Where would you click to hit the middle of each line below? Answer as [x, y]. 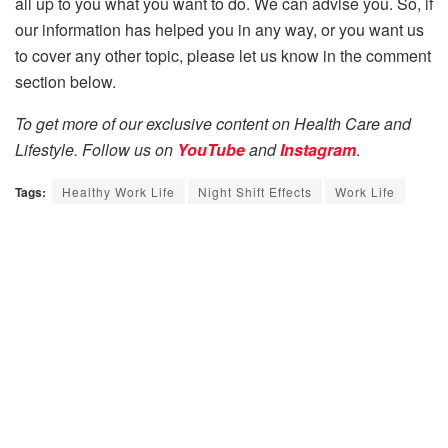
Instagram [318, 150]
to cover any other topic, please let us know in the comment [223, 56]
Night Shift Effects [255, 192]
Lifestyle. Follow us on [96, 150]
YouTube [211, 150]
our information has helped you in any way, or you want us [219, 30]
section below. [65, 82]
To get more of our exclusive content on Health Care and [213, 124]
